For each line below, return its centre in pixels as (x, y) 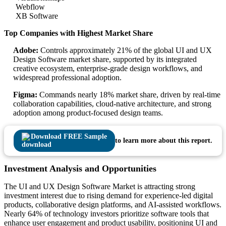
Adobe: (26, 50)
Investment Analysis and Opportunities (80, 169)
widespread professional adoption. (67, 78)
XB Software (37, 16)
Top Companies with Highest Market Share (78, 33)
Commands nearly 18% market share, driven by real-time (129, 95)
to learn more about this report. (164, 141)
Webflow (30, 7)
